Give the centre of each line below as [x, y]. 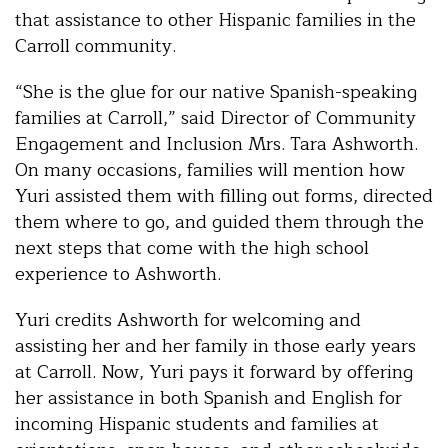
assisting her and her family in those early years [215, 346]
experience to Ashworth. [118, 274]
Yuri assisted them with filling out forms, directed [224, 196]
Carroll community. [95, 46]
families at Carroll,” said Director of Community [215, 118]
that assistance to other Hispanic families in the [215, 20]
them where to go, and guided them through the [219, 222]
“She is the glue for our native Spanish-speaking [216, 92]
